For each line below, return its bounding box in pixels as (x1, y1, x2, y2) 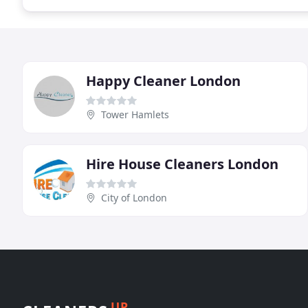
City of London (101, 190, 167, 204)
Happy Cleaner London (86, 71, 241, 90)
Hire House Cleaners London (86, 154, 278, 173)
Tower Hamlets (101, 107, 169, 121)
